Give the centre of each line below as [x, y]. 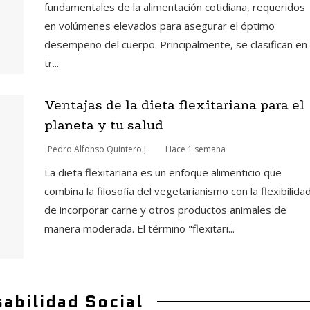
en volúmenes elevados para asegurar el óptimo [159, 25]
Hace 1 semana [195, 149]
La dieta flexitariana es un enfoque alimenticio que [163, 173]
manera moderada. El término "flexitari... [139, 229]
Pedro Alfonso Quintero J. [98, 149]
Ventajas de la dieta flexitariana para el [174, 105]
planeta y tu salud [103, 125]
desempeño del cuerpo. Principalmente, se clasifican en [175, 44]
